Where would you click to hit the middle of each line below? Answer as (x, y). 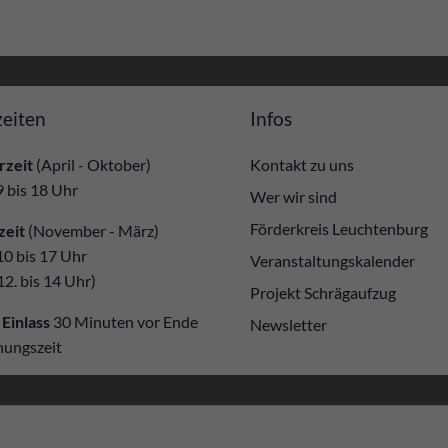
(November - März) (91, 230)
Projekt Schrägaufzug (322, 292)
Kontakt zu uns (301, 164)
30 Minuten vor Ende (123, 321)
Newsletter (288, 324)
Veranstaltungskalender (332, 260)
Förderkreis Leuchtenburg (338, 228)
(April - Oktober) (91, 164)
